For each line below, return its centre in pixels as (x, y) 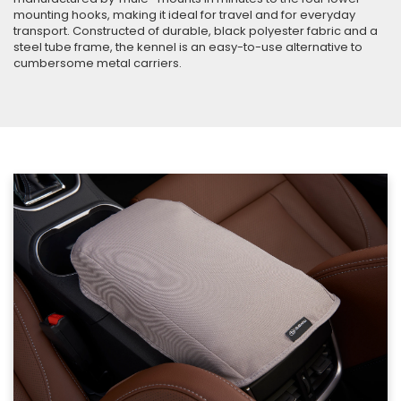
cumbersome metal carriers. (98, 63)
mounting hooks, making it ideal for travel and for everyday (184, 14)
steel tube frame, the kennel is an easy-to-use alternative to (188, 47)
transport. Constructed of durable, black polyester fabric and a (196, 30)
